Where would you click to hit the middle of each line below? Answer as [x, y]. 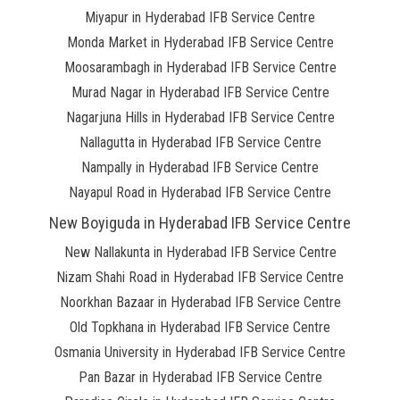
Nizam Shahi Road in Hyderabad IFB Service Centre [200, 277]
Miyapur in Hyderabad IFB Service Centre [200, 17]
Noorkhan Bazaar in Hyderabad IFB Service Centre [200, 302]
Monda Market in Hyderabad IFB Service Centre [200, 42]
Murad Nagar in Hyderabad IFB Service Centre [200, 92]
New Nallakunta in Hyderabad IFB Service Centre [200, 252]
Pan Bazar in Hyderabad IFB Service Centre [200, 377]
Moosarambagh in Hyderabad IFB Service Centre [200, 67]
